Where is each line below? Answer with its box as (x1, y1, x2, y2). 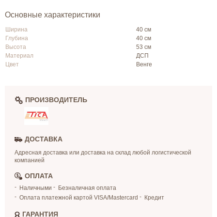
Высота (5, 44, 26, 50)
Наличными (19, 185, 52, 192)
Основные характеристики (5, 11, 100, 19)
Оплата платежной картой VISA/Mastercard (19, 194, 138, 201)
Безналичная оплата (58, 185, 116, 192)
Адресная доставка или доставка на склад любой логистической (15, 149, 191, 156)
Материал (5, 52, 33, 59)
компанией (15, 157, 45, 164)
